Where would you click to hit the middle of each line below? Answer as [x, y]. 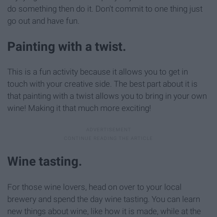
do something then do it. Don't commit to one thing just [105, 8]
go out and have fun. [43, 21]
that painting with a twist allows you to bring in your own [107, 96]
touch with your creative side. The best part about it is [102, 84]
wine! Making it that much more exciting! [79, 108]
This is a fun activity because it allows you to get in [98, 72]
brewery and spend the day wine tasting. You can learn [104, 199]
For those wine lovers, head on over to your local [94, 187]
